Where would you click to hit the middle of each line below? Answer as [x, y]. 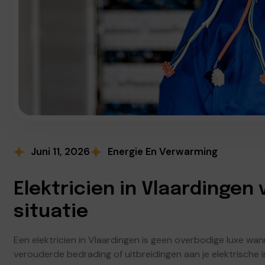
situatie [51, 212]
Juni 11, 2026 [60, 151]
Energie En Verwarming [163, 151]
